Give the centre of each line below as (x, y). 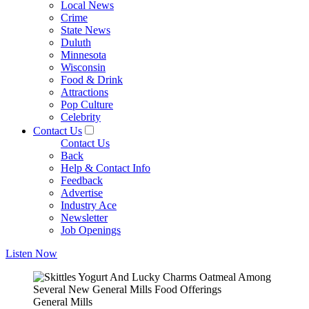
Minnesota (83, 55)
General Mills (63, 302)
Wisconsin (83, 67)
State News (86, 30)
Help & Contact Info (106, 168)
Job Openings (91, 230)
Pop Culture (87, 104)
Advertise (82, 193)
